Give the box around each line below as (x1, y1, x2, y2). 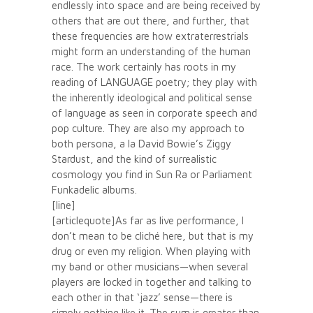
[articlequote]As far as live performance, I (52, 214, 244, 226)
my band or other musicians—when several (52, 260, 248, 272)
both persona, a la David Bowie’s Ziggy (52, 137, 231, 150)
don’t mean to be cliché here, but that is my (52, 229, 254, 242)
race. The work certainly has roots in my (52, 60, 236, 73)
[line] (52, 198, 75, 211)
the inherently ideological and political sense (52, 91, 252, 103)
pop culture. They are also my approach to (52, 122, 245, 134)
